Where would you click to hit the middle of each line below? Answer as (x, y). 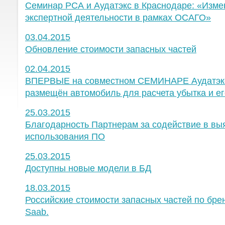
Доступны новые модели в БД (88, 168)
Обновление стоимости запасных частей (111, 49)
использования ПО (65, 137)
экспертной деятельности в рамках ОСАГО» (118, 18)
